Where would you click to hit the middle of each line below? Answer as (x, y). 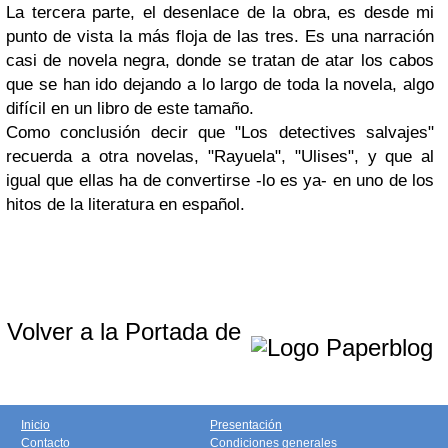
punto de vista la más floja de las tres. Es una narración (220, 36)
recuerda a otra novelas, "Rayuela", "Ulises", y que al (220, 156)
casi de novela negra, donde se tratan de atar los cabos (220, 60)
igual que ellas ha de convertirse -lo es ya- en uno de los (220, 180)
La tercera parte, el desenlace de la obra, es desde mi (220, 12)
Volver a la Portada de (127, 331)
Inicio (35, 425)
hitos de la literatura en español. (125, 204)
